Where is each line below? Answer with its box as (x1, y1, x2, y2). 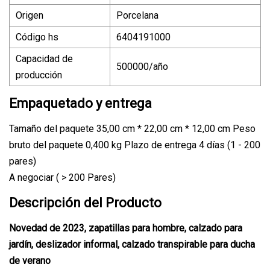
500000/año (116, 60, 168, 72)
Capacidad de (16, 52, 73, 64)
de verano (9, 254, 51, 266)
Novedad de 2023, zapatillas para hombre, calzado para (9, 222, 242, 234)
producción (16, 69, 62, 81)
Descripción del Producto (9, 195, 162, 210)
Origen (16, 9, 43, 21)
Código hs (16, 31, 58, 43)
